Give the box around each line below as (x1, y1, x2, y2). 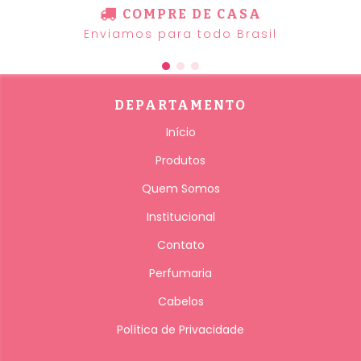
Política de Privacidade (117, 321, 244, 338)
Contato (156, 236, 205, 253)
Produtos (156, 151, 205, 168)
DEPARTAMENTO (114, 97, 247, 113)
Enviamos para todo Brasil (84, 25, 277, 42)
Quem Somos (141, 180, 220, 197)
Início (165, 123, 196, 140)
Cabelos (157, 293, 204, 309)
